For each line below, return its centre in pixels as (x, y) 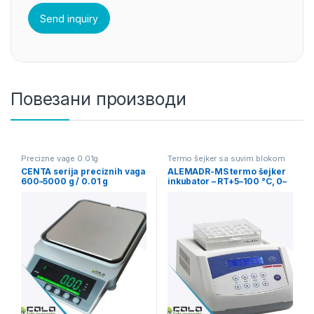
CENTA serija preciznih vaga (83, 172)
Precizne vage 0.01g (60, 159)
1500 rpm (188, 191)
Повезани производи (98, 99)
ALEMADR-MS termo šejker (226, 172)
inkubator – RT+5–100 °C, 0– (227, 182)
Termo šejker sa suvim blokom (226, 159)
